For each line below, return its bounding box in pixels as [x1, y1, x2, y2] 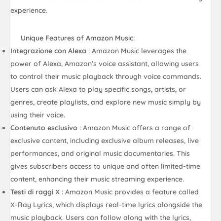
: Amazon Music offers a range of [79, 123, 191, 132]
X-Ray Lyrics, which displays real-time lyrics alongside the [10, 200, 203, 209]
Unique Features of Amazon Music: [21, 33, 135, 42]
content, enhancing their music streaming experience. [10, 174, 184, 184]
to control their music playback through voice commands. [10, 72, 202, 81]
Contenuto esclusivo [10, 123, 80, 132]
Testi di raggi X [10, 187, 62, 196]
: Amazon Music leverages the [88, 46, 187, 55]
